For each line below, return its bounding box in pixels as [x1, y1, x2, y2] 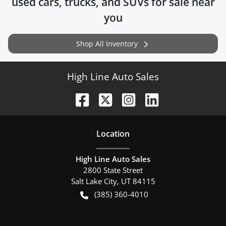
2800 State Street [83, 164, 143, 175]
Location [96, 128, 130, 139]
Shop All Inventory [76, 39, 138, 48]
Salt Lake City [71, 176, 117, 186]
